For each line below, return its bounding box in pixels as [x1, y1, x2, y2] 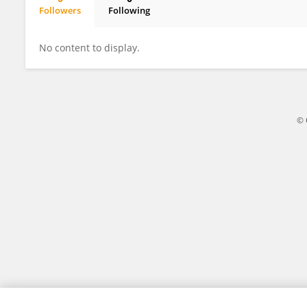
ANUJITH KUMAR [49, 16, 123, 28]
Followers [39, 4, 81, 16]
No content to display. [39, 41, 140, 54]
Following [108, 4, 150, 16]
